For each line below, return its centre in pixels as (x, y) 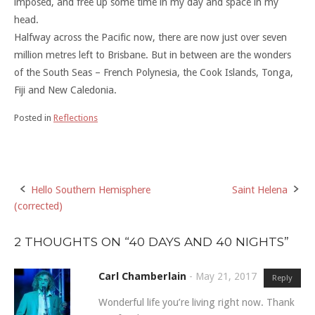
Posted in (34, 117)
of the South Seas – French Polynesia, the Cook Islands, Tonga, (154, 72)
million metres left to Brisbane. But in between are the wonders (153, 54)
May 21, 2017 (226, 276)
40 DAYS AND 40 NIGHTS (206, 241)
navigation (59, 223)
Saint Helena (260, 189)
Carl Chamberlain (142, 276)
